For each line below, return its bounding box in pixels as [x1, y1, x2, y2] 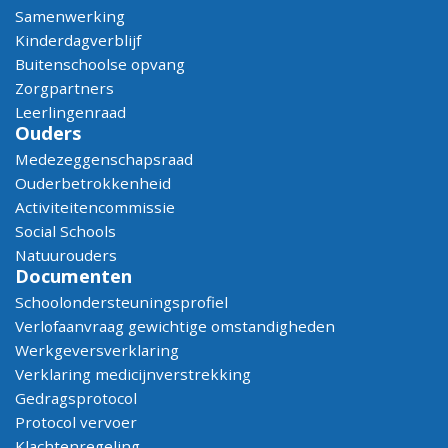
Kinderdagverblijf [15, 30, 141, 50]
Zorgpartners [15, 78, 114, 98]
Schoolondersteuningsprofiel [15, 292, 228, 312]
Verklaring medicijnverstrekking [15, 364, 251, 384]
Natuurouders [15, 245, 117, 265]
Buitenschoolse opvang [15, 54, 185, 74]
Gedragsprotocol [15, 388, 137, 408]
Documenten [15, 263, 132, 288]
